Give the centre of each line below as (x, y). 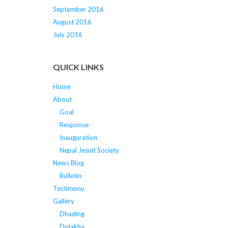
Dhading (72, 213)
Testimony (68, 188)
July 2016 (67, 35)
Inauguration (78, 137)
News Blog (68, 163)
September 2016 (78, 9)
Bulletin (70, 175)
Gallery (63, 201)
